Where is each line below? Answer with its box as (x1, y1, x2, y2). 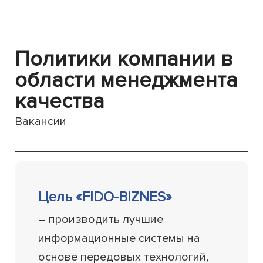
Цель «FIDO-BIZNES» (38, 188, 173, 206)
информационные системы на (38, 231, 201, 246)
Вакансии (15, 114, 67, 129)
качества (15, 89, 105, 115)
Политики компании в (15, 46, 233, 73)
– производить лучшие (38, 213, 164, 227)
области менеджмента (15, 68, 238, 94)
